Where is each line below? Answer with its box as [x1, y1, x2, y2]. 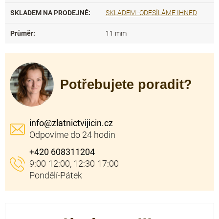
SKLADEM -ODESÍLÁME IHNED [106, 9, 197, 17]
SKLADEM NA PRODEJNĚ [10, 9, 88, 17]
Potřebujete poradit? [60, 77, 192, 92]
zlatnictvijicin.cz [52, 118, 113, 128]
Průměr [10, 29, 33, 37]
